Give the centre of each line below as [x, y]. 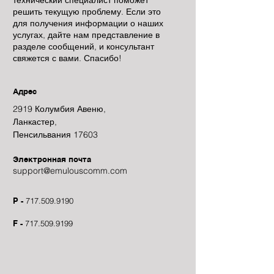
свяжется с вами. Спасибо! [67, 58]
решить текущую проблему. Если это [87, 12]
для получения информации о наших [88, 23]
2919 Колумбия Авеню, [59, 109]
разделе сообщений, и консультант [83, 46]
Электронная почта [52, 159]
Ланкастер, [35, 122]
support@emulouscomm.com [70, 171]
